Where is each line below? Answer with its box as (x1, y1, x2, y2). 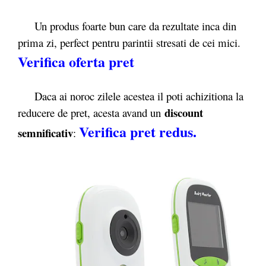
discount (164, 104, 203, 121)
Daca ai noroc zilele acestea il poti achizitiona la (18, 88, 243, 103)
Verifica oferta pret (18, 51, 134, 72)
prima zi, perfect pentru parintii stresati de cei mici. (18, 35, 240, 50)
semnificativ (18, 124, 73, 141)
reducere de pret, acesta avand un (18, 104, 164, 120)
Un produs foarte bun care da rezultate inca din (18, 18, 236, 33)
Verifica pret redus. (79, 121, 197, 142)
